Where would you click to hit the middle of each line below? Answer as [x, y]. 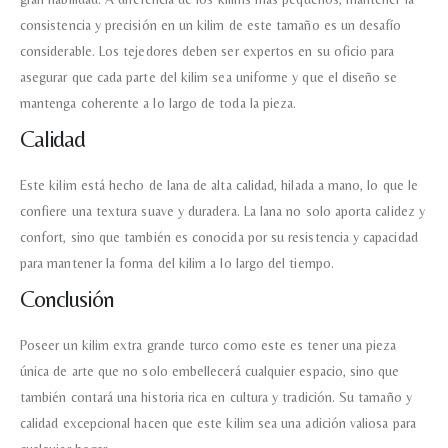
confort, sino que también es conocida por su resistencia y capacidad [219, 236]
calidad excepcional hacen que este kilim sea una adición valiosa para [218, 422]
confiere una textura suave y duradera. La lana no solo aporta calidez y [222, 210]
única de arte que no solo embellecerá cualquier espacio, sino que [210, 370]
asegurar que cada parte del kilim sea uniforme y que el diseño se [209, 76]
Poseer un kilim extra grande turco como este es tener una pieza [208, 344]
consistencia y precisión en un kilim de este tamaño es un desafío [211, 24]
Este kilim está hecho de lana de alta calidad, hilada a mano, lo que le [219, 184]
